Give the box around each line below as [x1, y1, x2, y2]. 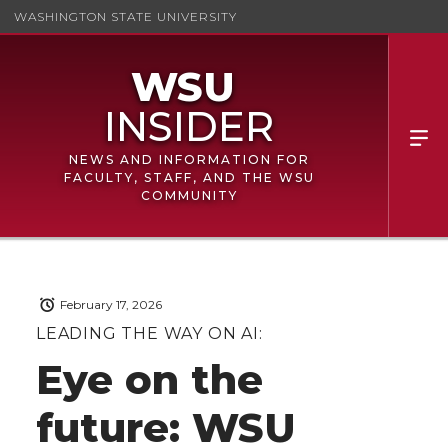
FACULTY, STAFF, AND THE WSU [63, 170, 315, 185]
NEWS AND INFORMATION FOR [68, 152, 310, 167]
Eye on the [36, 354, 263, 404]
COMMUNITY [140, 188, 238, 203]
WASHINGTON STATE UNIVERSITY [14, 8, 237, 24]
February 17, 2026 [60, 297, 162, 313]
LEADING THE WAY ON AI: [36, 324, 263, 344]
